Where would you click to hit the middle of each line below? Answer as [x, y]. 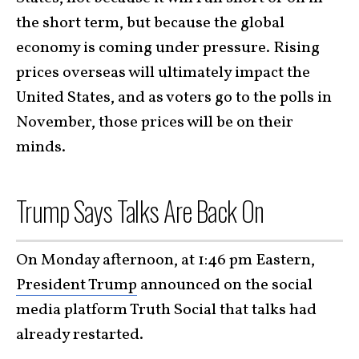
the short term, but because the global [150, 24]
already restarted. [80, 335]
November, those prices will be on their [155, 123]
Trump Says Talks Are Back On [140, 211]
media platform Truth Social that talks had [166, 310]
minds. [41, 148]
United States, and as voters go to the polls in [174, 98]
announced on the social [225, 285]
